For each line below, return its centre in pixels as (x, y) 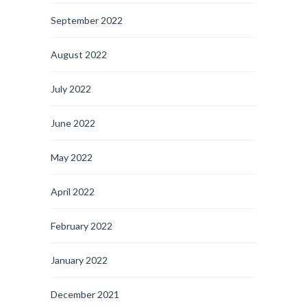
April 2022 (73, 192)
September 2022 (87, 20)
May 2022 (72, 157)
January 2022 (79, 260)
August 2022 (79, 54)
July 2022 (71, 89)
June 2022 (73, 123)
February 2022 (82, 226)
